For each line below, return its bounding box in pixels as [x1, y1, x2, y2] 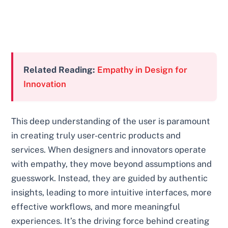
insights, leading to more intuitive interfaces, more [11, 187, 212, 197]
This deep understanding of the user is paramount [11, 116, 211, 126]
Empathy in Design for [97, 64, 188, 75]
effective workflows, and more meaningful [11, 201, 181, 212]
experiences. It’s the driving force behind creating [11, 215, 210, 226]
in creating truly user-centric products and [11, 130, 181, 140]
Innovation [23, 78, 67, 89]
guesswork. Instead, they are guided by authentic [11, 173, 208, 183]
